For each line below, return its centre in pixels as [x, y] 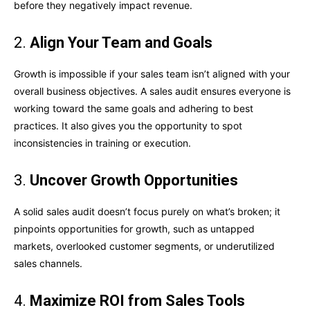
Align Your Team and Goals [121, 43]
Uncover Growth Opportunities [134, 181]
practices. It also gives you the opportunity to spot [128, 126]
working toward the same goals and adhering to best [134, 109]
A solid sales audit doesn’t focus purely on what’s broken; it [147, 212]
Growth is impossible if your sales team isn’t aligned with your [152, 74]
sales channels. [48, 264]
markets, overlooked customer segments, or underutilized [144, 246]
